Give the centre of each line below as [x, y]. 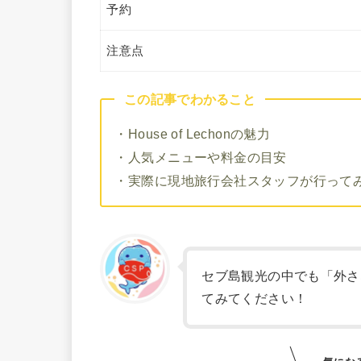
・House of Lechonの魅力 [193, 133]
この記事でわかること [190, 99]
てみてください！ [255, 298]
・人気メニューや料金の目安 [201, 157]
